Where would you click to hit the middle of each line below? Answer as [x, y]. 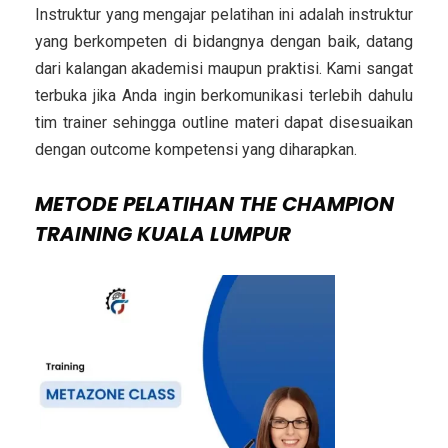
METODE [79, 204]
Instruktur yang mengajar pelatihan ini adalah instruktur [224, 15]
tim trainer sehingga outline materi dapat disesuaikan [224, 123]
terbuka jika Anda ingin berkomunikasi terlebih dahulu [224, 96]
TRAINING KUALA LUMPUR [163, 234]
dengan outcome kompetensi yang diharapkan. [198, 150]
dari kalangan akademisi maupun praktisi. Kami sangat [224, 69]
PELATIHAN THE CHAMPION [258, 204]
